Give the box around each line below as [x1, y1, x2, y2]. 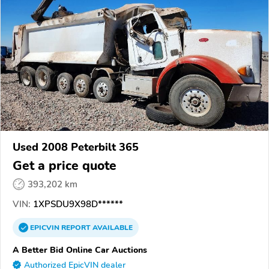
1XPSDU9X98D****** [31, 198, 123, 210]
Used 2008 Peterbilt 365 [13, 139, 139, 154]
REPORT [61, 222, 91, 232]
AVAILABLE [91, 222, 133, 232]
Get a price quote [13, 157, 116, 174]
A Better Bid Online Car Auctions [13, 243, 147, 256]
